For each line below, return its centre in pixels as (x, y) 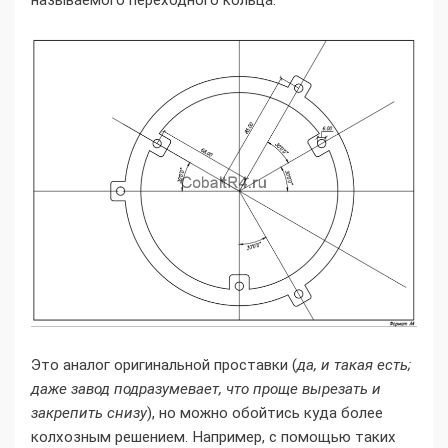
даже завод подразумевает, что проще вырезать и (206, 388)
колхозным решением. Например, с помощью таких (213, 436)
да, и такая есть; (354, 364)
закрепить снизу (89, 412)
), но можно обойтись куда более (265, 412)
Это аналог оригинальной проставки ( (164, 364)
